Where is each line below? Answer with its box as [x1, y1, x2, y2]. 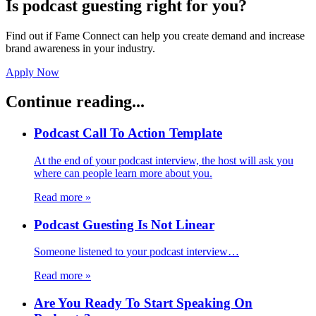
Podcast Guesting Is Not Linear [34, 217, 214, 232]
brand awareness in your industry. [6, 42, 155, 54]
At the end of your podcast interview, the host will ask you [34, 154, 293, 167]
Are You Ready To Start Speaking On [34, 296, 253, 311]
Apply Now [6, 66, 59, 78]
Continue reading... [6, 92, 145, 111]
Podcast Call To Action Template [34, 126, 222, 141]
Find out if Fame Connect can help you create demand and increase [6, 29, 305, 42]
